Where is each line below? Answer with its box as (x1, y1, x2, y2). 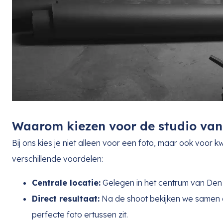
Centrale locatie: (32, 177, 101, 188)
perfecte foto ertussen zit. (32, 209, 128, 220)
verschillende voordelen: (12, 153, 103, 164)
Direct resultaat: (32, 193, 100, 204)
